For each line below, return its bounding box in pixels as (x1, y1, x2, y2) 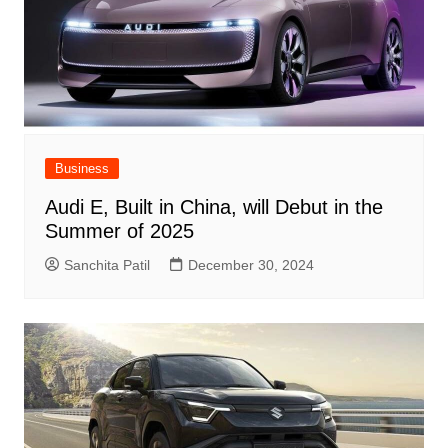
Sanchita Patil (63, 257, 150, 274)
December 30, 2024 (187, 257, 314, 274)
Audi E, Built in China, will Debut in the (44, 196, 383, 219)
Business (54, 161, 109, 177)
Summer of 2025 (44, 220, 194, 243)
